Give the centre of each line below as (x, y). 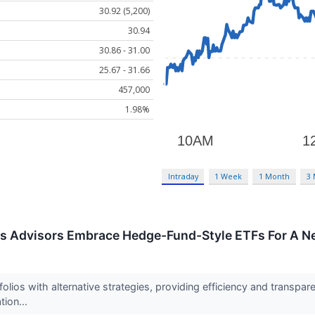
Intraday (183, 176)
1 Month (275, 176)
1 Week (229, 176)
